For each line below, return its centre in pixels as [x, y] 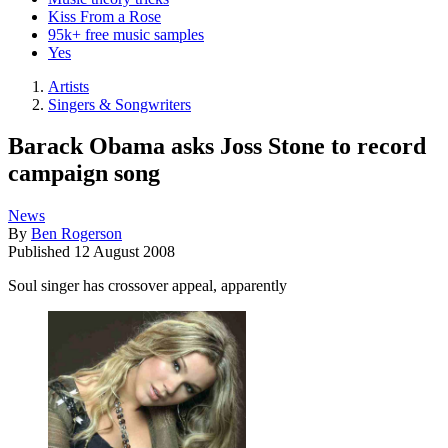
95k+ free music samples [126, 34]
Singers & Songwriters [119, 104]
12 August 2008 [124, 252]
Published [41, 252]
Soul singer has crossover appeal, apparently [147, 286]
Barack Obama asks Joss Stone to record [217, 146]
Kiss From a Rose [104, 16]
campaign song [84, 173]
